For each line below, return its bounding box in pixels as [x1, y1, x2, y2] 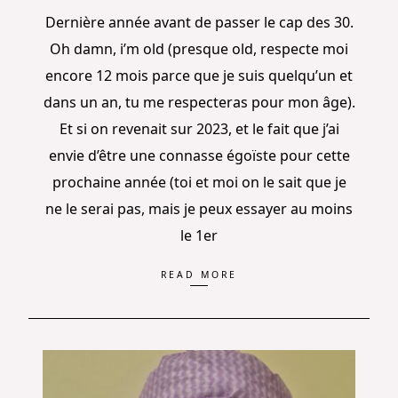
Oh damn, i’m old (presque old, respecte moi [50, 38, 348, 59]
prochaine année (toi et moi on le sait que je [52, 171, 346, 192]
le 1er [180, 225, 218, 245]
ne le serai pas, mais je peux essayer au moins [45, 198, 353, 219]
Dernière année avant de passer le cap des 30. [44, 12, 354, 32]
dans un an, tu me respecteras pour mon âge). [43, 92, 355, 112]
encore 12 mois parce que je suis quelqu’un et [45, 65, 353, 85]
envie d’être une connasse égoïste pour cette [48, 145, 350, 165]
